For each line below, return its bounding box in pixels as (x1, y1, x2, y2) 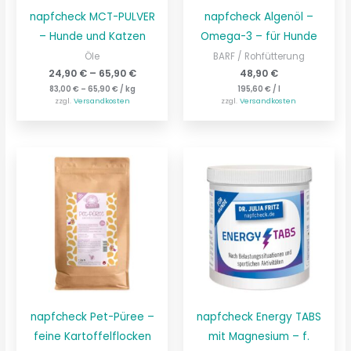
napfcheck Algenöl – (204, 9, 313, 24)
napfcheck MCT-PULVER (29, 9, 155, 24)
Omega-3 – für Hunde (200, 28, 317, 44)
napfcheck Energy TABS (196, 309, 321, 324)
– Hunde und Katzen (38, 28, 146, 44)
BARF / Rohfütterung (212, 50, 305, 63)
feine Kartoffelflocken (33, 328, 151, 344)
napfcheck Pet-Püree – (30, 309, 154, 324)
